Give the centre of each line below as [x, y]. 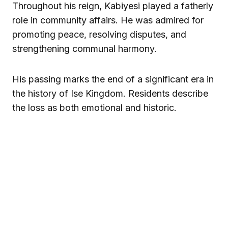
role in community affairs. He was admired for [108, 20]
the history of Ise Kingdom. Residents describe [110, 93]
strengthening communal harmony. [84, 48]
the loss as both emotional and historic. [94, 107]
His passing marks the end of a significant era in [113, 79]
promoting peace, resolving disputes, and [99, 34]
